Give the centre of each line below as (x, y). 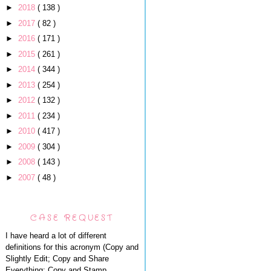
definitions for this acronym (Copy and (72, 247)
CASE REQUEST (72, 217)
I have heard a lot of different (56, 236)
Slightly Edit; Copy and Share (57, 259)
